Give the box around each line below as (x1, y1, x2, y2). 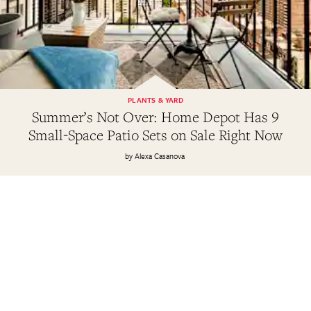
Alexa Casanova (134, 149, 185, 162)
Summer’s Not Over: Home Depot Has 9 (32, 107, 279, 126)
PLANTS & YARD (128, 94, 183, 106)
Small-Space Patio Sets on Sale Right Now (28, 125, 283, 144)
